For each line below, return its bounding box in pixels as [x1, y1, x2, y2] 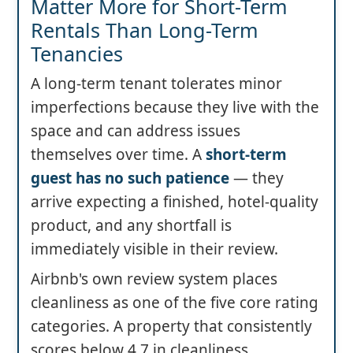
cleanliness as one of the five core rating [31, 292, 318, 314]
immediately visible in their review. [31, 239, 278, 260]
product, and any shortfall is [31, 215, 232, 236]
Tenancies [31, 40, 123, 68]
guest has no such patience [31, 168, 229, 189]
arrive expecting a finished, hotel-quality [31, 191, 318, 213]
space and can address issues [31, 121, 240, 142]
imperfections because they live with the [31, 97, 319, 118]
